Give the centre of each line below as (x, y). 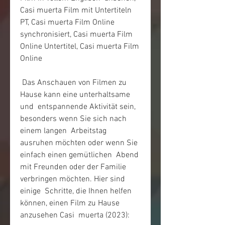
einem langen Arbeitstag (63, 131)
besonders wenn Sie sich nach (73, 119)
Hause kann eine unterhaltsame (75, 95)
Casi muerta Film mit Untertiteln (76, 11)
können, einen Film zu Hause (70, 203)
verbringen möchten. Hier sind (73, 179)
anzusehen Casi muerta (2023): (75, 215)
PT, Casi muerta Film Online (67, 23)
